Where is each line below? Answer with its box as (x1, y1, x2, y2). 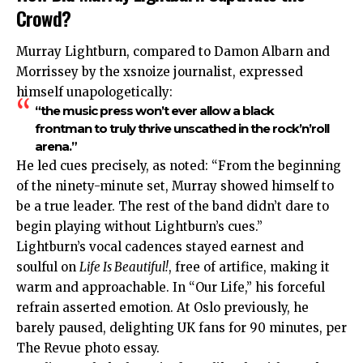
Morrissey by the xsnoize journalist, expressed (16, 64, 303, 80)
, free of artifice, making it (169, 259, 330, 275)
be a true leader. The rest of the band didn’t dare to (16, 199, 329, 215)
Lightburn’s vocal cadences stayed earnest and (16, 239, 304, 255)
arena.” (34, 139, 77, 155)
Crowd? (16, 2, 70, 32)
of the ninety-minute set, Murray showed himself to (16, 178, 334, 194)
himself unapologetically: (16, 84, 173, 100)
